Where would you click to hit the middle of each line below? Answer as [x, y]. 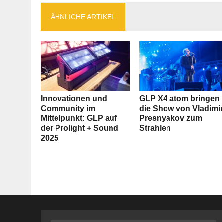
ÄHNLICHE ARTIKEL [83, 17]
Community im [68, 109]
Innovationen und [74, 99]
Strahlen [155, 128]
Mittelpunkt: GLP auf [79, 118]
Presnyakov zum [171, 118]
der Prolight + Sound [80, 128]
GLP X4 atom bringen [180, 99]
